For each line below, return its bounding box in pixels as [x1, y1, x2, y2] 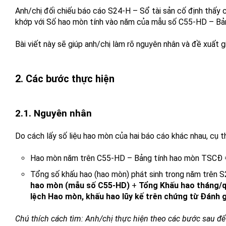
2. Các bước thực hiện [15, 73, 115, 85]
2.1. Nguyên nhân [15, 107, 92, 119]
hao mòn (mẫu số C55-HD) [30, 181, 130, 190]
